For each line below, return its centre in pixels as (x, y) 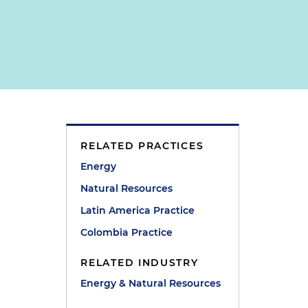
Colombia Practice (127, 232)
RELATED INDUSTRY (140, 263)
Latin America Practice (138, 210)
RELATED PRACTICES (142, 146)
